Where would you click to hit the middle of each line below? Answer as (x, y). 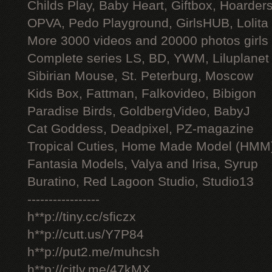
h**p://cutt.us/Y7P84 (86, 234)
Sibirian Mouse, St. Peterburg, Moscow (140, 76)
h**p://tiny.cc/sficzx (82, 217)
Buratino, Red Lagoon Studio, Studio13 (141, 182)
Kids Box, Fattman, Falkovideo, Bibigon (142, 93)
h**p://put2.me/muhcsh (93, 252)
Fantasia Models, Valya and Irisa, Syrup (143, 164)
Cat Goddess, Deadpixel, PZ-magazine (141, 129)
